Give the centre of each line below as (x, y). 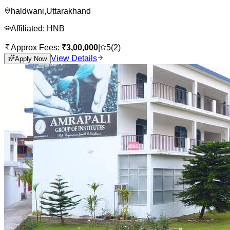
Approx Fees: (36, 47)
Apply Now (31, 59)
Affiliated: (29, 28)
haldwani (27, 11)
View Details (74, 58)
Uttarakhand (69, 11)
